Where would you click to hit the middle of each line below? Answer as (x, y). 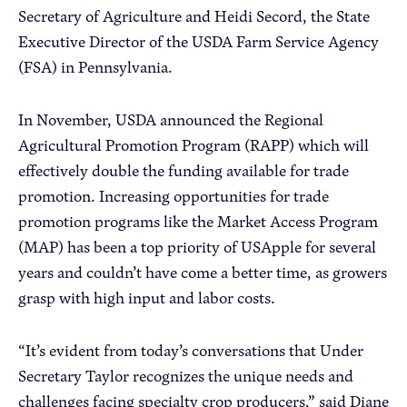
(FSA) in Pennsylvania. (95, 67)
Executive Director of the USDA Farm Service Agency (199, 41)
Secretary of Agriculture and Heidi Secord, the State (194, 16)
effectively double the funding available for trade (184, 170)
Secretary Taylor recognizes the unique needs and (186, 376)
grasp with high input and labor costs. (147, 298)
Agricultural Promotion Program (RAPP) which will (194, 145)
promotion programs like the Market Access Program (198, 221)
